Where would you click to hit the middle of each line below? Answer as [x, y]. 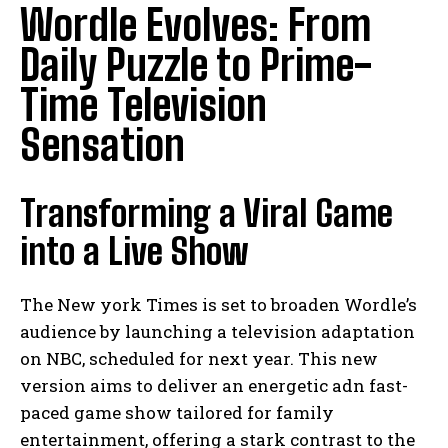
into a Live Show [134, 251]
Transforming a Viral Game [206, 213]
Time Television [143, 104]
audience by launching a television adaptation [217, 331]
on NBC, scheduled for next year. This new [199, 358]
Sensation [102, 144]
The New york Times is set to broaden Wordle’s [218, 304]
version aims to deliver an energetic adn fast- [214, 385]
